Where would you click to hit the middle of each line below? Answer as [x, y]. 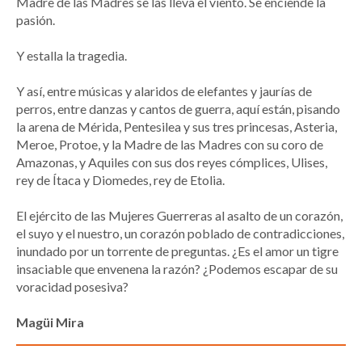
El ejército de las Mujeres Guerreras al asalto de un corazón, [179, 216]
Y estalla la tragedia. [72, 56]
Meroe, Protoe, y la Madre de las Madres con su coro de [170, 145]
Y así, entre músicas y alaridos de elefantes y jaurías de [164, 91]
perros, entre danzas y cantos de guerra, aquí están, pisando [178, 109]
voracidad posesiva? [72, 287]
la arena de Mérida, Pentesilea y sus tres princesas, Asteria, [177, 127]
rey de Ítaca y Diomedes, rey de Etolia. [120, 180]
